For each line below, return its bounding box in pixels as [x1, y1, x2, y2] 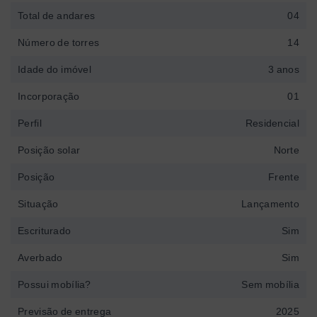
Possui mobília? [18, 278, 91, 290]
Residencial [245, 117, 299, 129]
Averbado [18, 251, 63, 263]
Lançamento [241, 197, 299, 209]
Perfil [18, 117, 42, 129]
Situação [18, 197, 59, 209]
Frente [268, 171, 299, 183]
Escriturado [18, 224, 71, 236]
